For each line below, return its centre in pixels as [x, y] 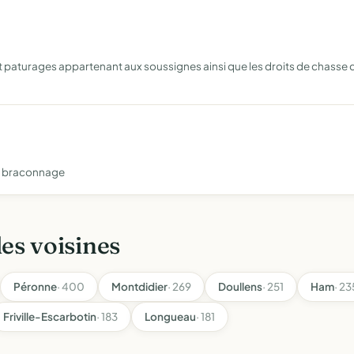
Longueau [170, 316]
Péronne [35, 286]
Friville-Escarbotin [50, 316]
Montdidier [139, 286]
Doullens [240, 286]
